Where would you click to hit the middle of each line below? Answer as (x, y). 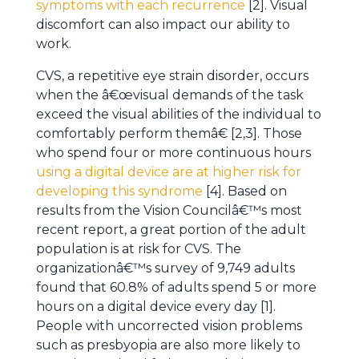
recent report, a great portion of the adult (171, 230)
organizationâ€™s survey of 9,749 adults (165, 268)
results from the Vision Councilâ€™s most (169, 210)
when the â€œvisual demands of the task (170, 95)
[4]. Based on (245, 191)
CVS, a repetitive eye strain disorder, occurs (172, 76)
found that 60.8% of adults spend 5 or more (176, 287)
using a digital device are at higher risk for (169, 172)
